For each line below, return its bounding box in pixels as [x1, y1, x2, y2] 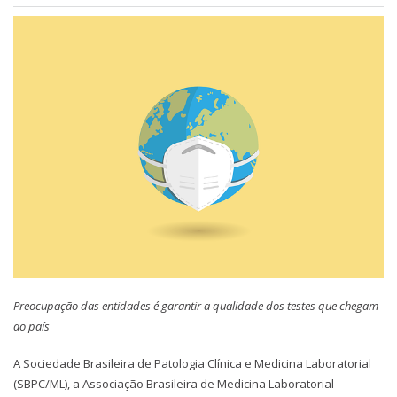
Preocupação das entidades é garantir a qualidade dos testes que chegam [13, 297, 378, 314]
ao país [13, 317, 50, 334]
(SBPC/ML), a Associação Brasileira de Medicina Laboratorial [13, 376, 334, 393]
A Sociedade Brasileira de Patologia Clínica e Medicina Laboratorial [13, 355, 371, 372]
